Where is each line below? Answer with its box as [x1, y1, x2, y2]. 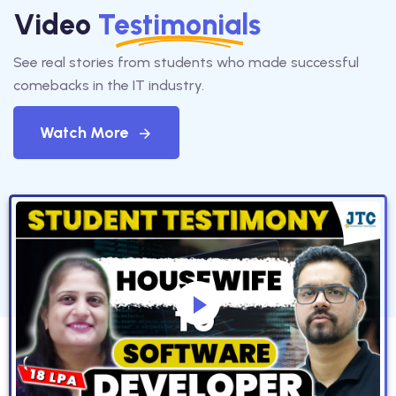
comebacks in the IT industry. [13, 76, 204, 94]
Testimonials [98, 7, 261, 42]
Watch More [40, 122, 128, 142]
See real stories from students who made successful [13, 53, 359, 71]
